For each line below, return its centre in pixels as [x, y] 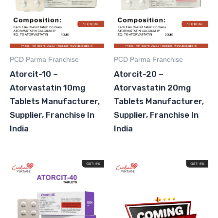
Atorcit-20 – [139, 74]
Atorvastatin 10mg [47, 88]
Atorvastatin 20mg [152, 88]
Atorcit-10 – [34, 74]
